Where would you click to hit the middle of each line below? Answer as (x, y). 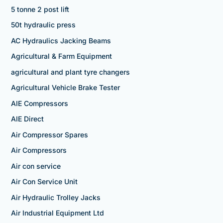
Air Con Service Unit (44, 182)
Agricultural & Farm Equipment (61, 56)
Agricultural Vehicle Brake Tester (65, 88)
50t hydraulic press (43, 25)
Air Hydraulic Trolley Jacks (56, 197)
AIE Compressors (39, 103)
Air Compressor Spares (49, 134)
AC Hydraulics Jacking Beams (61, 40)
